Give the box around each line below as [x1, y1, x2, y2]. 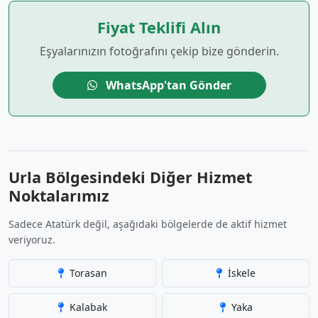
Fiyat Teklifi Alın [97, 17, 221, 38]
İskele [225, 266, 256, 280]
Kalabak [67, 300, 107, 314]
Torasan [67, 266, 107, 280]
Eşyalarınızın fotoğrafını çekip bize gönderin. [39, 43, 279, 59]
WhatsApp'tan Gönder [102, 77, 231, 93]
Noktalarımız [9, 185, 109, 206]
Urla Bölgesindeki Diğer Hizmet [9, 167, 252, 187]
